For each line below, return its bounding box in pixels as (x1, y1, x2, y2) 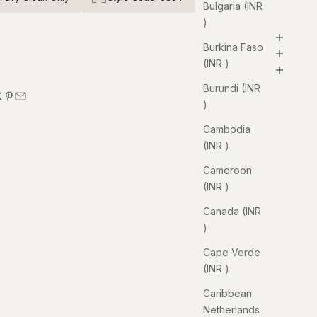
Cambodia (203, 122, 250, 135)
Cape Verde (203, 246, 260, 258)
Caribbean (203, 287, 252, 299)
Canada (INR (203, 204, 261, 217)
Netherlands (203, 303, 260, 316)
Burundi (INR (203, 81, 260, 94)
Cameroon (203, 163, 252, 176)
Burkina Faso (203, 40, 263, 53)
